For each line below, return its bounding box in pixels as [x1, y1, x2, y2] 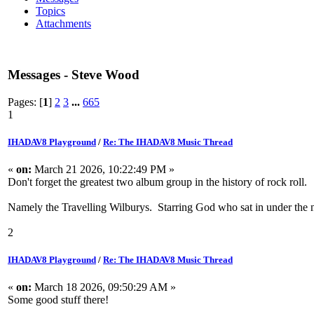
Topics [36, 5, 65, 18]
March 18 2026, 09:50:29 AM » [32, 281, 176, 294]
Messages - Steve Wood [8, 67, 139, 82]
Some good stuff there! [8, 294, 109, 306]
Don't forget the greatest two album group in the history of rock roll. [8, 175, 307, 188]
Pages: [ [8, 95, 43, 108]
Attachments [36, 18, 91, 30]
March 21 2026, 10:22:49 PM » [32, 163, 175, 175]
